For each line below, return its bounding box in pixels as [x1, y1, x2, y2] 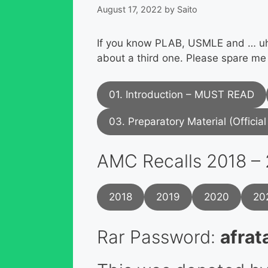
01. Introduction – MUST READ [109, 88, 254, 100]
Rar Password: [97, 226, 220, 248]
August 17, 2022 [97, 4, 162, 15]
